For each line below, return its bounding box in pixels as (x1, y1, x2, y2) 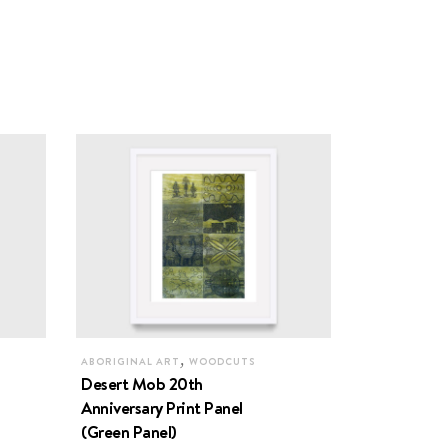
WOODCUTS (189, 354, 255, 368)
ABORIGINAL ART (81, 354, 180, 368)
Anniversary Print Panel (81, 395, 243, 420)
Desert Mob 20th (81, 371, 203, 396)
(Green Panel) (81, 419, 177, 444)
